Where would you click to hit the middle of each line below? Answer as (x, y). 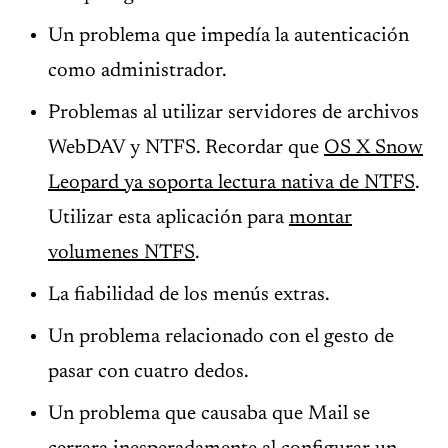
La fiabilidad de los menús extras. (189, 295)
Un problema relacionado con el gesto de (221, 337)
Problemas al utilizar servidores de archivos (233, 113)
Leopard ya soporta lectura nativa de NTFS (231, 183)
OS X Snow (373, 148)
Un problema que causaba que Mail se (209, 414)
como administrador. (137, 71)
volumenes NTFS (121, 253)
